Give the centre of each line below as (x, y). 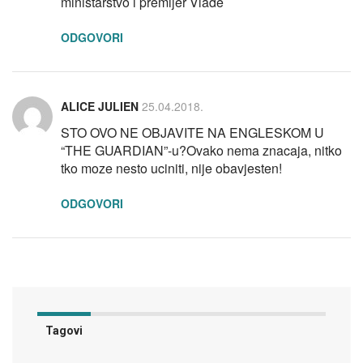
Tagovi (64, 331)
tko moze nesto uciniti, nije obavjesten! (171, 169)
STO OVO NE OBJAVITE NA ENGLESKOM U (192, 133)
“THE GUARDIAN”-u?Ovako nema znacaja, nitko (201, 151)
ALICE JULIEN (100, 107)
